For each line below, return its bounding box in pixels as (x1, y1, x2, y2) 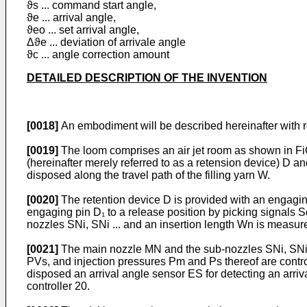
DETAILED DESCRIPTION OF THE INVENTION (27, 72, 267, 84)
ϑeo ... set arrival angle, (27, 24, 139, 36)
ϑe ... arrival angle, (27, 12, 116, 23)
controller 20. (27, 280, 90, 292)
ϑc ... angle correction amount (27, 49, 169, 60)
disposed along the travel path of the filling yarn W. (27, 169, 270, 181)
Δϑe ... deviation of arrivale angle (27, 36, 186, 48)
